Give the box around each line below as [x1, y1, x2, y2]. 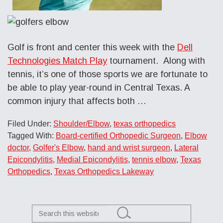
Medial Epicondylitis [57, 155, 128, 164]
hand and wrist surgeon [88, 143, 170, 152]
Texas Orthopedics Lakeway [54, 167, 154, 176]
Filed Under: [7, 119, 53, 128]
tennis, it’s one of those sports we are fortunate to [7, 69, 208, 79]
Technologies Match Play [7, 55, 107, 66]
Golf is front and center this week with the [7, 42, 177, 52]
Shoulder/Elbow [53, 119, 110, 128]
